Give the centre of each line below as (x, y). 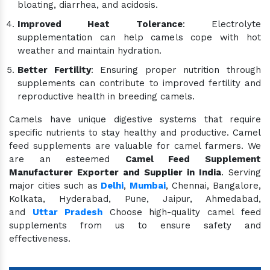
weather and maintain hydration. (89, 51)
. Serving (241, 172)
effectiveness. (40, 239)
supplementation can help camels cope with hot (139, 37)
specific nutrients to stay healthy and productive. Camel (135, 133)
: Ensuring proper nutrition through (176, 70)
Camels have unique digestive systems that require (135, 119)
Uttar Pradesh (67, 212)
